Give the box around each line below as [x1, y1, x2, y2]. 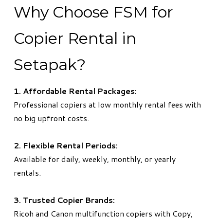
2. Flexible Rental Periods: [14, 139, 118, 151]
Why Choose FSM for [14, 2, 173, 21]
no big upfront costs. [14, 112, 89, 124]
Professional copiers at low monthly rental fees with [14, 98, 201, 110]
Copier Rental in [14, 28, 136, 48]
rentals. [14, 166, 41, 178]
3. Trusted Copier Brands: [14, 194, 115, 205]
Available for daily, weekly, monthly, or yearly [14, 153, 176, 164]
